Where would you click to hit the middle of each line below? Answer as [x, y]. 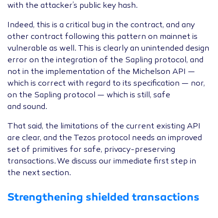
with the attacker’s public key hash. [73, 6]
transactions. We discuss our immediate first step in [102, 162]
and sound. [27, 107]
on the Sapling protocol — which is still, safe [89, 96]
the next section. [39, 173]
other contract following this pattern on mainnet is [102, 37]
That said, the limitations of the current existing [97, 127]
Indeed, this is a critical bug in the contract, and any [101, 26]
